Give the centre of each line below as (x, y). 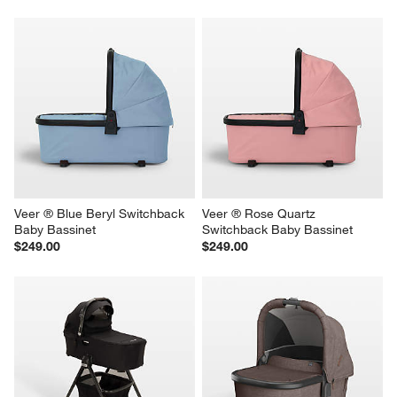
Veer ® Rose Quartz (261, 214)
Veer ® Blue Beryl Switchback (101, 214)
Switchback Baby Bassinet (277, 230)
